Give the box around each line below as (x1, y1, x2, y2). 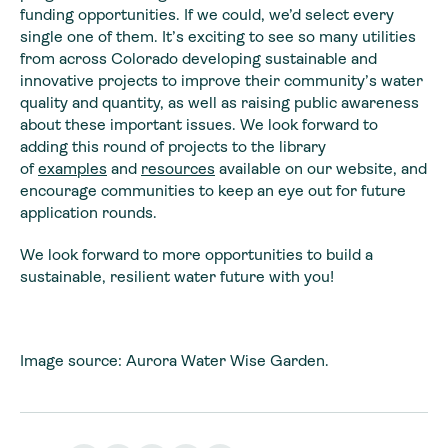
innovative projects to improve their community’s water (20, 70, 423, 90)
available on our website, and (215, 158, 427, 178)
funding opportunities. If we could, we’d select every (20, 4, 394, 24)
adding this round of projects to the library (20, 136, 326, 156)
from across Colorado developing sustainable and (20, 48, 377, 68)
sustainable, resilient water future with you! (20, 266, 334, 286)
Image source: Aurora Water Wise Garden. (20, 350, 329, 370)
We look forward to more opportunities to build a (20, 244, 373, 264)
